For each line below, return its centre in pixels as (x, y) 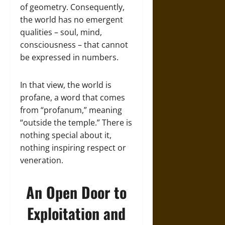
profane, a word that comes (73, 97)
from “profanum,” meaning (71, 110)
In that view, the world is (66, 85)
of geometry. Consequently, (72, 7)
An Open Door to (76, 192)
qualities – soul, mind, (61, 32)
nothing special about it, (66, 135)
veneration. (42, 160)
